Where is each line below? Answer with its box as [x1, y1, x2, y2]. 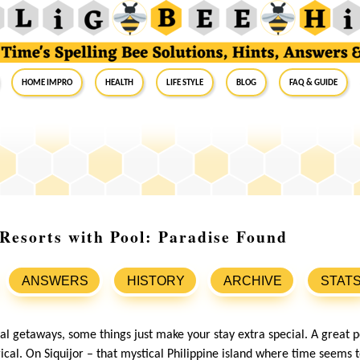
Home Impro [22, 76, 72, 88]
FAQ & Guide [289, 76, 337, 88]
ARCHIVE [223, 274, 282, 288]
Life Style [166, 76, 203, 88]
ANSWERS [22, 274, 88, 288]
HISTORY [127, 274, 185, 288]
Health [105, 76, 133, 88]
